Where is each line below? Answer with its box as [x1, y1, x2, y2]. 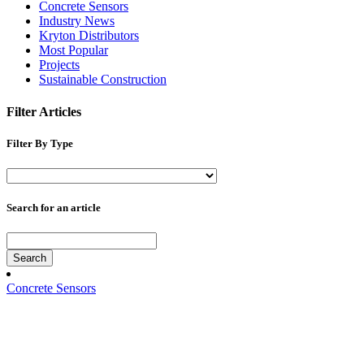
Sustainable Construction [39, 72, 167, 87]
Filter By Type [6, 136, 73, 149]
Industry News [39, 14, 115, 28]
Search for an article [6, 201, 101, 214]
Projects [39, 58, 80, 72]
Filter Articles [6, 104, 81, 119]
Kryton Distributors [39, 28, 139, 43]
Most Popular [39, 43, 108, 58]
